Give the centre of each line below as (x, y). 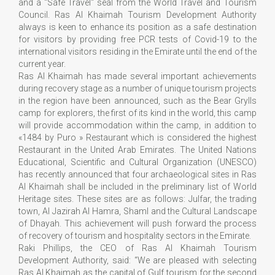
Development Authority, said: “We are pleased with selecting (137, 260)
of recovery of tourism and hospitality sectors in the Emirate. (135, 235)
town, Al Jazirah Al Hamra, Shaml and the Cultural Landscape (137, 211)
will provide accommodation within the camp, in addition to (137, 125)
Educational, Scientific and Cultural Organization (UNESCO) (137, 162)
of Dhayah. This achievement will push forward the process (137, 223)
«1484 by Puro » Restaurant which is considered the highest (137, 137)
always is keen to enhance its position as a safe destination (137, 27)
